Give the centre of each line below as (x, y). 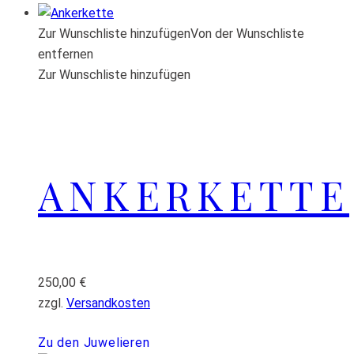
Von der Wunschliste (247, 34)
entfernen (66, 55)
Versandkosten (108, 303)
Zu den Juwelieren (94, 343)
